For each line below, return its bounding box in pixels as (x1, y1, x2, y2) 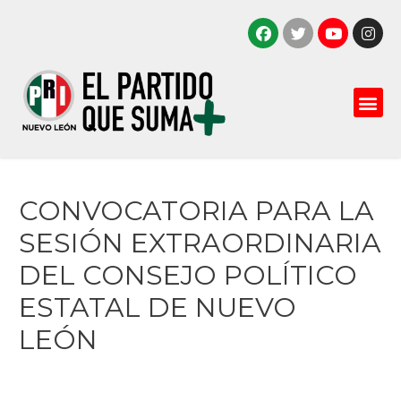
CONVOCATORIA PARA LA (19, 193, 375, 227)
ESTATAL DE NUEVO (19, 290, 297, 324)
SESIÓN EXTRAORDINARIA (19, 226, 382, 260)
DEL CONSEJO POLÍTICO (19, 258, 358, 292)
